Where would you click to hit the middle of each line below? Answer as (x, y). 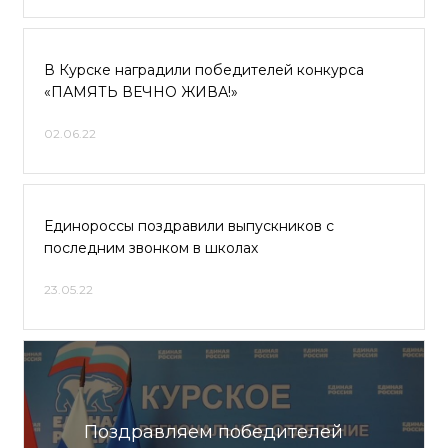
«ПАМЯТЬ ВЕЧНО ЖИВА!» (141, 92)
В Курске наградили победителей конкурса (204, 70)
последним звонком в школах (151, 248)
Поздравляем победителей (213, 432)
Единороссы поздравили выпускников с (189, 226)
